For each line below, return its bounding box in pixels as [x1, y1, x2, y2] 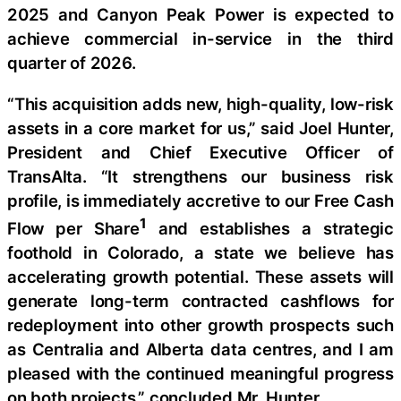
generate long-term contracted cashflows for [7, 290, 394, 311]
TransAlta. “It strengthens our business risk [7, 166, 394, 186]
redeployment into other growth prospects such [7, 314, 394, 335]
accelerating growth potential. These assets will [7, 266, 394, 286]
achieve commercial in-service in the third [7, 29, 394, 49]
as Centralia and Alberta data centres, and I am [7, 338, 394, 359]
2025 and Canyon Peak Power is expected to [7, 4, 394, 25]
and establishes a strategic [146, 218, 395, 238]
